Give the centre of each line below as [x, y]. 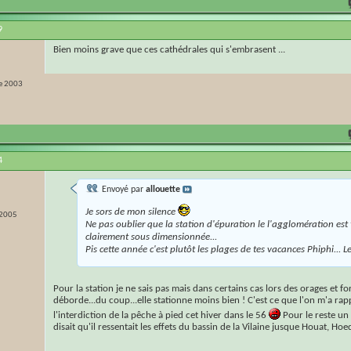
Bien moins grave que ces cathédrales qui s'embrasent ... [169, 50]
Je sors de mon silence [132, 212]
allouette [163, 190]
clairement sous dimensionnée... [151, 237]
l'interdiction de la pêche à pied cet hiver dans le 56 [161, 316]
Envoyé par [123, 190]
